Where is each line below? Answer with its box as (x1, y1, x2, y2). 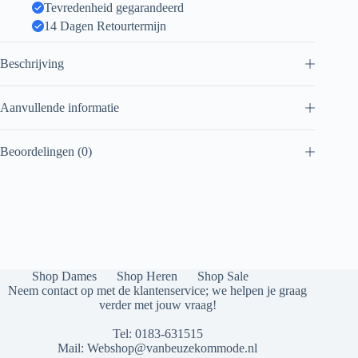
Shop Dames (32, 269, 97, 283)
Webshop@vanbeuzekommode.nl (87, 341, 258, 355)
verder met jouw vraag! (98, 298, 217, 312)
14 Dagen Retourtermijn (44, 18, 166, 33)
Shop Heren (117, 269, 177, 283)
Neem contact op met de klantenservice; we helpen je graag (8, 284, 308, 297)
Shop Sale (197, 269, 249, 283)
